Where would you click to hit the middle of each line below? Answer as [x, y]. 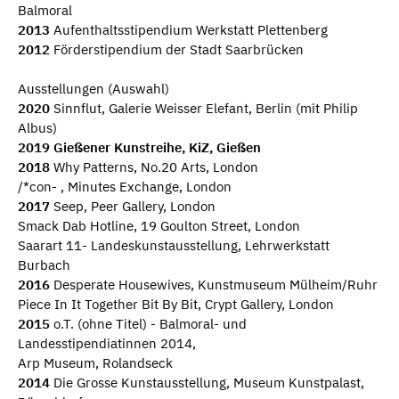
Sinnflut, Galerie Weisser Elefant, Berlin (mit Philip [204, 109]
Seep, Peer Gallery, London [133, 207]
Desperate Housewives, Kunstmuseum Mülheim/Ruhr [214, 285]
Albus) [37, 128]
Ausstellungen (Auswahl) [94, 89]
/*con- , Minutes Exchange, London [125, 187]
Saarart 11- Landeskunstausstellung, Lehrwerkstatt [174, 246]
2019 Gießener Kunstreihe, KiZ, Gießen [139, 148]
